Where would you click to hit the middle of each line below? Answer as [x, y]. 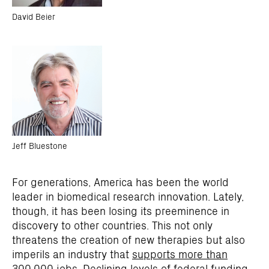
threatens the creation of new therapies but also [128, 239]
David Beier [34, 16]
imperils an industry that [72, 254]
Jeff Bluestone [40, 145]
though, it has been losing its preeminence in [121, 210]
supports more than [180, 254]
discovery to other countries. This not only [112, 225]
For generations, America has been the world [120, 182]
